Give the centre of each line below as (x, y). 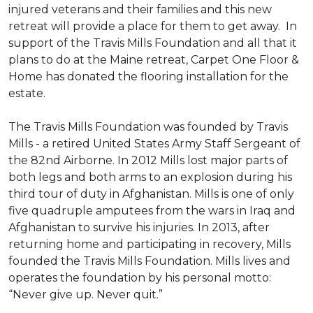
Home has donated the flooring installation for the (148, 77)
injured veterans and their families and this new (140, 9)
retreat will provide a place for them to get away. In (153, 26)
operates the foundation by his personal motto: (140, 278)
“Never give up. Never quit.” (86, 294)
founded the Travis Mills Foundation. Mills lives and (150, 261)
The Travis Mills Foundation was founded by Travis (148, 127)
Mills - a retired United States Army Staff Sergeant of (154, 144)
